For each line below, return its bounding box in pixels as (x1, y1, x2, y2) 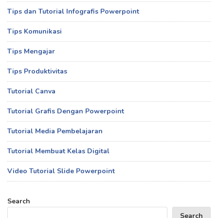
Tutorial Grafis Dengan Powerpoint (7, 107, 124, 116)
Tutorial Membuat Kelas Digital (7, 146, 109, 156)
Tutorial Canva (7, 87, 55, 96)
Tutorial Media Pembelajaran (7, 127, 103, 136)
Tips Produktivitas (7, 67, 67, 76)
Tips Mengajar (7, 47, 55, 56)
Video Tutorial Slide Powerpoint (7, 166, 115, 176)
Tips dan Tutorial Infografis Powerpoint (7, 7, 139, 17)
